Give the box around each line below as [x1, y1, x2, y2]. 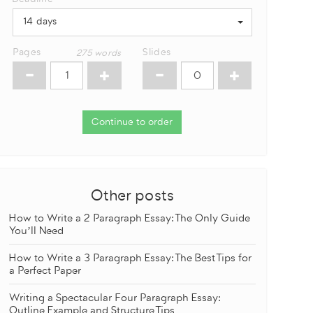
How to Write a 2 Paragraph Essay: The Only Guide [8, 212, 250, 224]
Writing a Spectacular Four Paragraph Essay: [8, 292, 221, 304]
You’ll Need [8, 225, 64, 237]
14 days [22, 16, 57, 27]
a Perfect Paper [8, 265, 81, 277]
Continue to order [92, 117, 173, 128]
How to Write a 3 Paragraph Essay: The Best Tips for [8, 252, 252, 264]
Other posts [90, 187, 174, 205]
